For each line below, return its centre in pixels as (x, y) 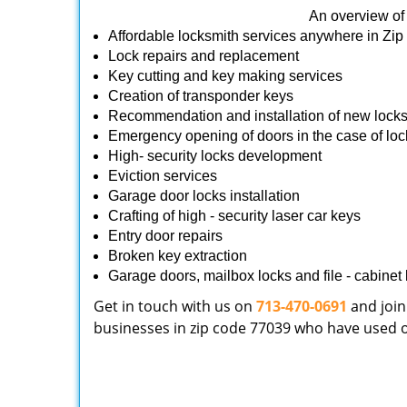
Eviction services (163, 176)
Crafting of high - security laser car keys (234, 216)
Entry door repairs (167, 236)
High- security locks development (215, 156)
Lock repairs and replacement (203, 56)
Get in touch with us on (175, 306)
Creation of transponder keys (203, 96)
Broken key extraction (178, 256)
